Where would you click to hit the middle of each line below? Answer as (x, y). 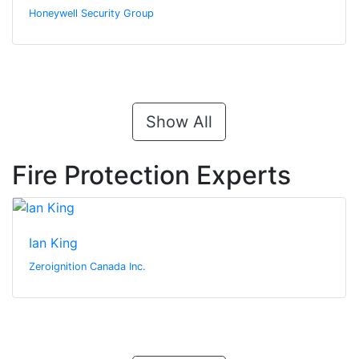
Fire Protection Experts (151, 175)
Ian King (53, 243)
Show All (179, 122)
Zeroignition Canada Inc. (87, 267)
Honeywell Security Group (91, 14)
